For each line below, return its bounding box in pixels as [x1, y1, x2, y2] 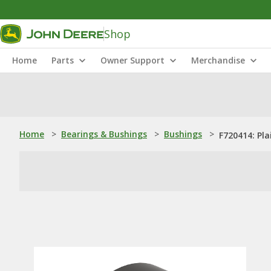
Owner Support [100, 54, 165, 66]
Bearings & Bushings [61, 128, 147, 140]
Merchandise [191, 54, 245, 66]
